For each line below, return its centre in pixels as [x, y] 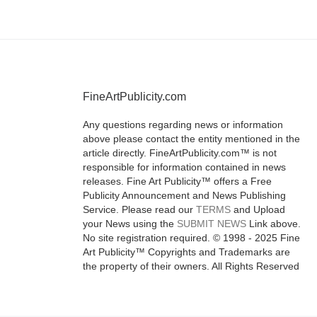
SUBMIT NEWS [212, 224]
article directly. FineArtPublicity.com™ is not [180, 153]
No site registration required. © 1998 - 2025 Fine [191, 238]
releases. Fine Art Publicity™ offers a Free [177, 181]
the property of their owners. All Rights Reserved [191, 266]
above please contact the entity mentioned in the [191, 139]
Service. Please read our [139, 209]
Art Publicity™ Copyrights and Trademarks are [186, 252]
